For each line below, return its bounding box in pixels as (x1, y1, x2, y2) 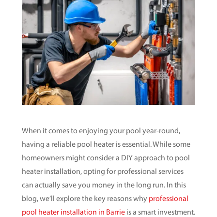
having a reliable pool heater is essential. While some (21, 140, 190, 149)
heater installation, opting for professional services (21, 168, 184, 176)
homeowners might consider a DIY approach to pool (21, 154, 190, 162)
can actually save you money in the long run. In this (21, 181, 186, 189)
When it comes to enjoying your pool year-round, (21, 127, 180, 135)
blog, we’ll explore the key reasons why (21, 195, 149, 203)
